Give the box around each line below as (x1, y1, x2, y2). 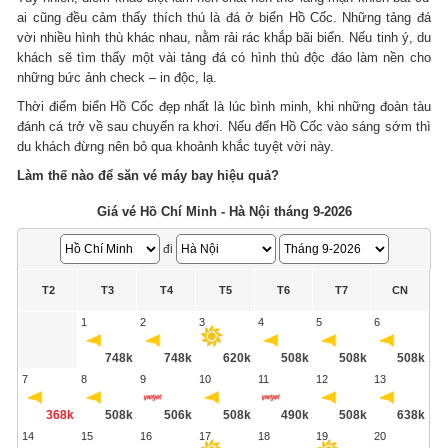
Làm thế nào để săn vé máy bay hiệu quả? (17, 167, 280, 183)
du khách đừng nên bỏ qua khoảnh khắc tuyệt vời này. (17, 138, 335, 154)
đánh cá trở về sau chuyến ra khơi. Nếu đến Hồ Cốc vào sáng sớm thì (17, 118, 431, 134)
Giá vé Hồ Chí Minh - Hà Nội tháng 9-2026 (96, 203, 352, 219)
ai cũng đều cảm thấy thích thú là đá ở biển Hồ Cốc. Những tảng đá (17, 9, 431, 25)
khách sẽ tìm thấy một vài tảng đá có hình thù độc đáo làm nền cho (17, 49, 431, 65)
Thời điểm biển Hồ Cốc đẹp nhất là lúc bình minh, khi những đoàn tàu (17, 98, 431, 114)
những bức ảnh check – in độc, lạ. (17, 69, 218, 85)
